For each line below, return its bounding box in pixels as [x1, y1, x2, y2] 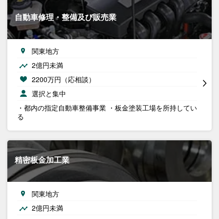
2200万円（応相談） [32, 74, 95, 84]
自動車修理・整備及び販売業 [15, 11, 116, 22]
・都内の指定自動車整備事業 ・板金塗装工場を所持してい [17, 103, 197, 112]
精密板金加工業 [15, 154, 69, 165]
